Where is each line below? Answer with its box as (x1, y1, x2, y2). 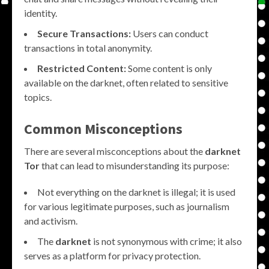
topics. (24, 91, 52, 103)
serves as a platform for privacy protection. (24, 249, 201, 261)
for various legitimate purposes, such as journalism (24, 200, 229, 212)
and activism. (24, 214, 77, 226)
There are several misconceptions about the (24, 145, 205, 157)
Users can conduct (131, 27, 208, 39)
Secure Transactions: (37, 27, 131, 39)
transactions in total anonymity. (24, 41, 152, 53)
